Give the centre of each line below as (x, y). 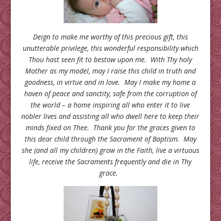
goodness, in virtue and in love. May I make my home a (110, 82)
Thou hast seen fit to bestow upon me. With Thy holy (110, 59)
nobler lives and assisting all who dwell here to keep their (110, 116)
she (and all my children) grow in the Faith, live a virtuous (110, 150)
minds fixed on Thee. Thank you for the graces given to (110, 127)
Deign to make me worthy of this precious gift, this (110, 37)
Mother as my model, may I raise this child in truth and (110, 71)
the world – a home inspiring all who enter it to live (110, 105)
